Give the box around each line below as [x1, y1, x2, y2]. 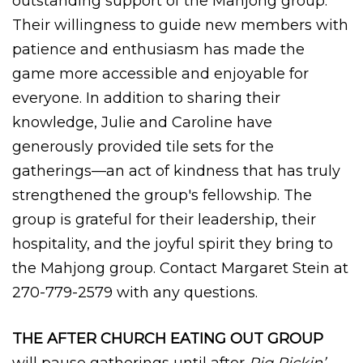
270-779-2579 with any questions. [12, 283, 258, 301]
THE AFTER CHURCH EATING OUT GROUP [12, 329, 323, 348]
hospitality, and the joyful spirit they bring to [12, 234, 333, 253]
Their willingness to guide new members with [12, 15, 348, 34]
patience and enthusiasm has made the [12, 40, 305, 58]
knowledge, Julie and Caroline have [12, 113, 272, 131]
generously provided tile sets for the [12, 137, 274, 156]
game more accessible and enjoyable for [12, 64, 309, 83]
